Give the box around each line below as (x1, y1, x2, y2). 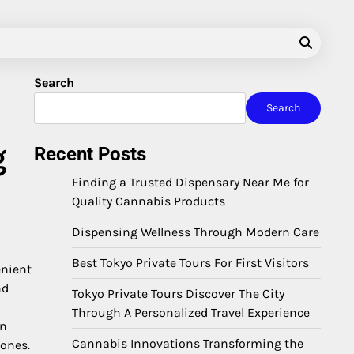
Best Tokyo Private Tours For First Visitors (72, 255, 309, 270)
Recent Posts (34, 143, 146, 165)
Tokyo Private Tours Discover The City (72, 286, 284, 301)
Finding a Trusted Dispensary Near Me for (72, 175, 309, 190)
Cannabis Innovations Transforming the (72, 336, 303, 351)
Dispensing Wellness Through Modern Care (72, 224, 319, 239)
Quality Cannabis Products (72, 194, 225, 209)
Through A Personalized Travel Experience (72, 305, 310, 320)
